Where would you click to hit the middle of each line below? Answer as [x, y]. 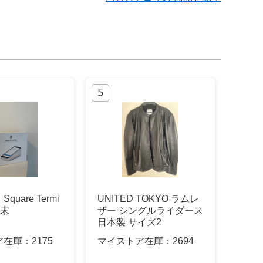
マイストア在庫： [135, 241]
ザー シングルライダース [150, 211]
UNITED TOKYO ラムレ [148, 199]
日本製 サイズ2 [129, 222]
